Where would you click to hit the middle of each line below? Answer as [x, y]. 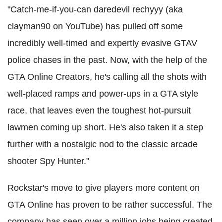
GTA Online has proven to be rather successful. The [110, 205]
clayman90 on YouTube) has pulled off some [95, 27]
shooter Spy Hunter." [48, 161]
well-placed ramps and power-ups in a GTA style [103, 94]
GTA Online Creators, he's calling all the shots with [107, 77]
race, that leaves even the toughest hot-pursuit [99, 111]
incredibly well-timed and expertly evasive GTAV [102, 43]
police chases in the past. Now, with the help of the [107, 60]
